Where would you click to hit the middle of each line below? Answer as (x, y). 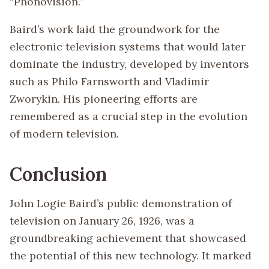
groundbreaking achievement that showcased (128, 238)
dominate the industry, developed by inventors (129, 64)
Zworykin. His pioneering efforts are (104, 99)
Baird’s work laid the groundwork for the (115, 29)
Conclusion (58, 174)
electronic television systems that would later (128, 47)
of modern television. (64, 134)
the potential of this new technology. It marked (131, 256)
